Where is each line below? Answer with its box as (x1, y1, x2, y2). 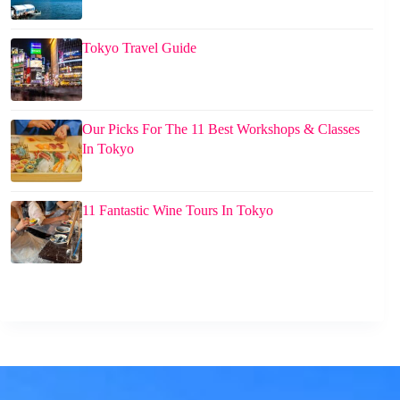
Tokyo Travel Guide (82, 39, 196, 55)
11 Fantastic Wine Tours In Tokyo (82, 202, 273, 218)
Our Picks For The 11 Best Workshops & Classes (82, 121, 360, 137)
